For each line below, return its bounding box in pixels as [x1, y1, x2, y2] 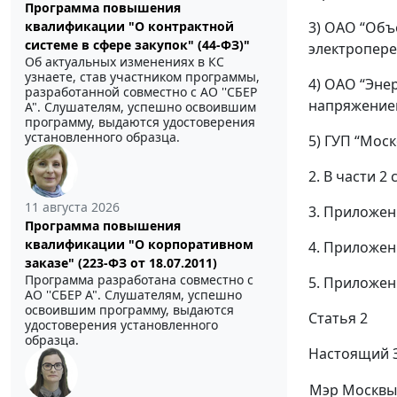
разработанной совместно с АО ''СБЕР [25, 83, 257, 101]
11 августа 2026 [25, 198, 120, 216]
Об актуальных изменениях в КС [25, 53, 224, 71]
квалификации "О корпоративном [25, 236, 253, 253]
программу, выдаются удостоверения [25, 113, 255, 131]
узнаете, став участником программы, [25, 68, 260, 86]
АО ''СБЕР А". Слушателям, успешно [25, 286, 242, 304]
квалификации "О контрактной [25, 18, 234, 35]
